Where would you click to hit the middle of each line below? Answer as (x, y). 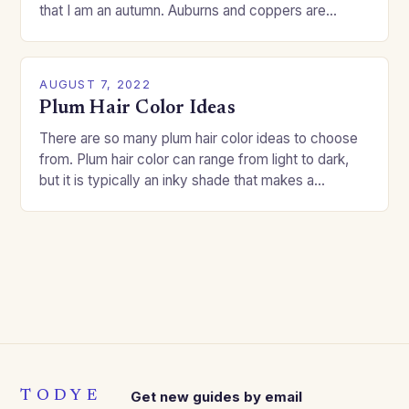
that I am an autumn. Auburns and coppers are (183, 11)
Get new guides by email (216, 397)
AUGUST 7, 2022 (95, 85)
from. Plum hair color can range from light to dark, (194, 160)
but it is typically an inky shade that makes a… (183, 181)
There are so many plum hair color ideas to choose (199, 139)
